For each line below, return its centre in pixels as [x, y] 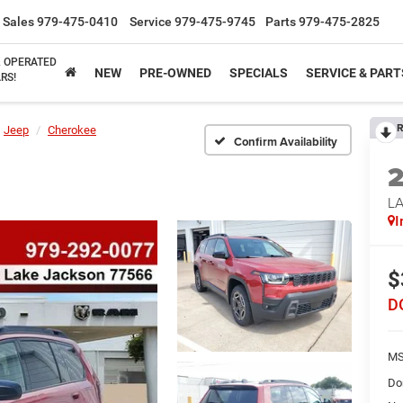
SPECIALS [259, 73]
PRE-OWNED [175, 73]
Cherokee [72, 130]
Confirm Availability [286, 141]
